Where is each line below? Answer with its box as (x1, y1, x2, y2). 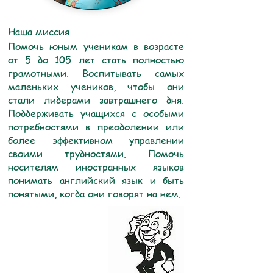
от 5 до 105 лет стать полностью (8, 53, 184, 66)
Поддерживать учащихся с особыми (8, 107, 184, 120)
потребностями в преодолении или (8, 120, 184, 133)
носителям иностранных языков (8, 160, 184, 174)
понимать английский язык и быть (8, 174, 184, 187)
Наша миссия (8, 25, 69, 38)
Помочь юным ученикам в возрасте (8, 40, 184, 53)
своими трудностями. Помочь (8, 147, 184, 160)
